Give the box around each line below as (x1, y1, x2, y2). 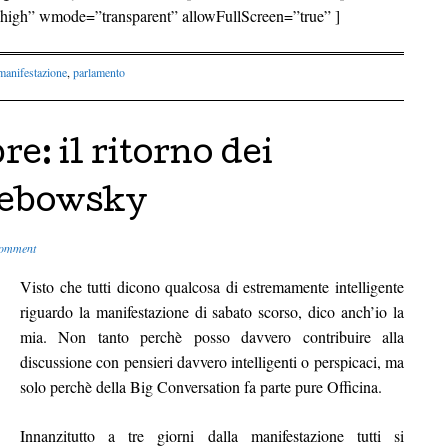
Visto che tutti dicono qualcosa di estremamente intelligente (20, 275, 404, 297)
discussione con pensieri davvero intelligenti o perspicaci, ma (20, 350, 404, 372)
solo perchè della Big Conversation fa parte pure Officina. (20, 375, 382, 397)
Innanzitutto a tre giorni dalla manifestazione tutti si (20, 424, 404, 446)
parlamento (73, 63, 125, 80)
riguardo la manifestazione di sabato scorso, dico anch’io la (20, 300, 404, 322)
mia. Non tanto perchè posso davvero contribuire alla (20, 325, 404, 347)
